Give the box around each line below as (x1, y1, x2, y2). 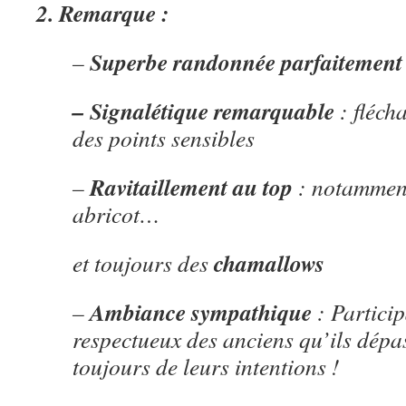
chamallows (214, 246, 324, 279)
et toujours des (72, 246, 214, 278)
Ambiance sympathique (90, 295, 312, 328)
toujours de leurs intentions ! (72, 350, 340, 382)
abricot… (72, 198, 160, 229)
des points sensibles (72, 121, 255, 153)
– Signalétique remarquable (72, 93, 334, 127)
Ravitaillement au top (90, 169, 293, 203)
